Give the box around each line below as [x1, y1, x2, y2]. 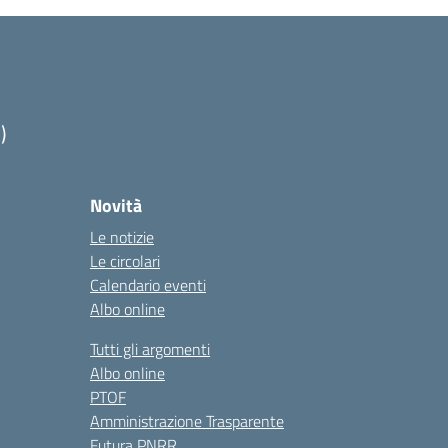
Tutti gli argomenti [90, 337, 210, 361]
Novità [90, 192, 142, 219]
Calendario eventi [90, 273, 206, 297]
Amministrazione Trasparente [90, 409, 284, 433]
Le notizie [90, 225, 154, 249]
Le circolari [90, 249, 160, 273]
